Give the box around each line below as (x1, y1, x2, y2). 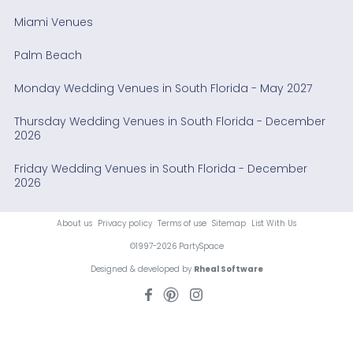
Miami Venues (13, 13, 93, 30)
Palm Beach (13, 46, 82, 63)
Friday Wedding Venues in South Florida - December (13, 160, 307, 176)
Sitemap (212, 217, 246, 229)
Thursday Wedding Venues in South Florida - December (13, 113, 325, 129)
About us (57, 217, 92, 229)
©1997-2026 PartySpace (129, 240, 224, 252)
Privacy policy (98, 217, 152, 229)
